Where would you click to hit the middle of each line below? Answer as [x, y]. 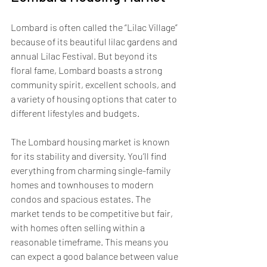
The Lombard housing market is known [91, 141]
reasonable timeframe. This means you [91, 241]
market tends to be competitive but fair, [93, 213]
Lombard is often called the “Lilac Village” [95, 27]
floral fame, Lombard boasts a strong [87, 70]
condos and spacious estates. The [82, 198]
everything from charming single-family [91, 170]
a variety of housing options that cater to [95, 98]
